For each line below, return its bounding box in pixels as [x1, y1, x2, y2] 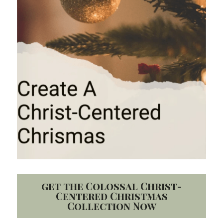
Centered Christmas [55, 189, 168, 203]
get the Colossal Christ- [41, 179, 182, 193]
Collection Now [67, 199, 156, 213]
